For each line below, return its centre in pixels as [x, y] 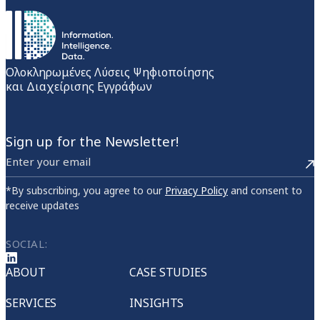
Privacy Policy [196, 191]
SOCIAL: [27, 244]
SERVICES [31, 303]
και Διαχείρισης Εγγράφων [79, 87]
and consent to [265, 191]
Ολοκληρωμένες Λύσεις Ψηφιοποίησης [110, 72]
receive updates [42, 206]
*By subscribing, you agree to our [85, 191]
